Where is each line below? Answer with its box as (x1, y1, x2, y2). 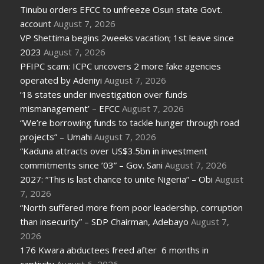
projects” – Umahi (20, 131, 93, 143)
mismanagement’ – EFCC (20, 103, 120, 115)
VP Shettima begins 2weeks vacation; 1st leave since (20, 32, 235, 44)
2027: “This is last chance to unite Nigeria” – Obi (20, 173, 213, 186)
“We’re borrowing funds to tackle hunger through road (20, 117, 240, 129)
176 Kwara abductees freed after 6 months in (20, 244, 209, 256)
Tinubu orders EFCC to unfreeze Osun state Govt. (20, 4, 223, 16)
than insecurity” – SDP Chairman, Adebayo (20, 216, 189, 228)
